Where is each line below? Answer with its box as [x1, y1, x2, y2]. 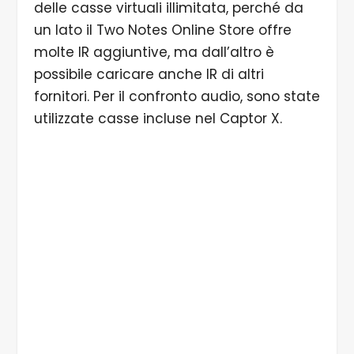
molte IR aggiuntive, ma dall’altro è [33, 43, 274, 62]
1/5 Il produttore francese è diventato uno [71, 318, 283, 334]
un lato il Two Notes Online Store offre [33, 21, 292, 40]
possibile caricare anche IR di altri [33, 65, 264, 85]
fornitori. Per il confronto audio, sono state [33, 87, 320, 107]
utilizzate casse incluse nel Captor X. [33, 109, 282, 129]
